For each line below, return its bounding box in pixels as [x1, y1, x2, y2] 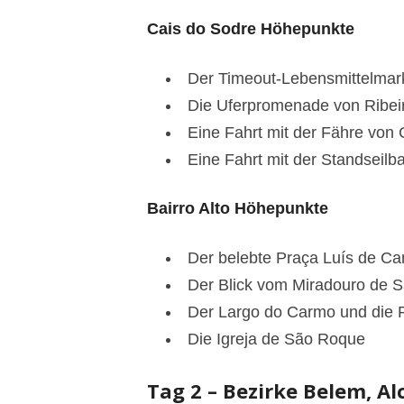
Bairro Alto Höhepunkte [146, 198, 328, 217]
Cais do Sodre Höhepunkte [146, 19, 354, 38]
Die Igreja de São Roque [187, 329, 365, 348]
